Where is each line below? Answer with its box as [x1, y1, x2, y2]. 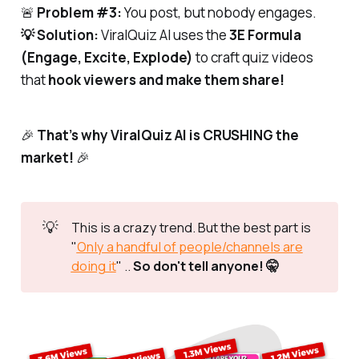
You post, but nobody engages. [121, 3, 317, 22]
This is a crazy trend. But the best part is [71, 219, 311, 237]
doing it [71, 257, 116, 276]
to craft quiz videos [192, 48, 313, 67]
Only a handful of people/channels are [76, 238, 303, 256]
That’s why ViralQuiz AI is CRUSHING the [36, 126, 299, 145]
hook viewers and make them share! [47, 71, 284, 90]
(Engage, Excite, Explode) [20, 48, 193, 67]
